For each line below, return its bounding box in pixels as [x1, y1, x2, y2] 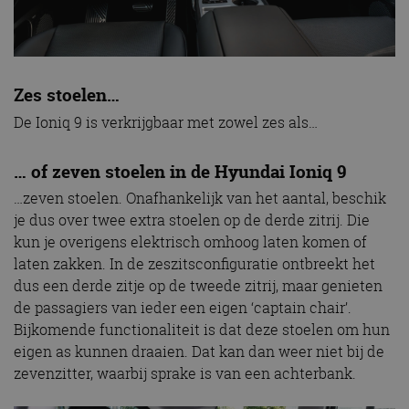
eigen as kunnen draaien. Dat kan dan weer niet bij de [14, 341, 384, 362]
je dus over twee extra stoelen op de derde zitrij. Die [14, 210, 370, 231]
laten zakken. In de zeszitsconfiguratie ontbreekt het [14, 254, 375, 275]
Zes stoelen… [14, 82, 129, 107]
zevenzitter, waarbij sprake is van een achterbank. [14, 363, 356, 384]
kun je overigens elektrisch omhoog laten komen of [14, 232, 367, 253]
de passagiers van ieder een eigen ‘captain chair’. [14, 298, 351, 319]
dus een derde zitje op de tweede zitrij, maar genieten [14, 276, 383, 297]
